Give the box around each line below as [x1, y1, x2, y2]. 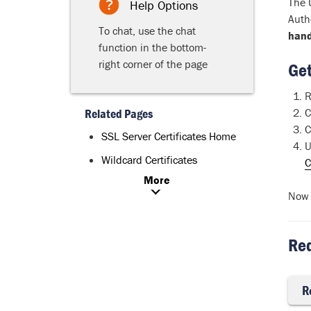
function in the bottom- [99, 40, 206, 54]
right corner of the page [99, 57, 208, 71]
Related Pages [85, 106, 153, 121]
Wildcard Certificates [101, 153, 197, 167]
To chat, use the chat [99, 24, 196, 37]
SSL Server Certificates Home [101, 129, 236, 143]
